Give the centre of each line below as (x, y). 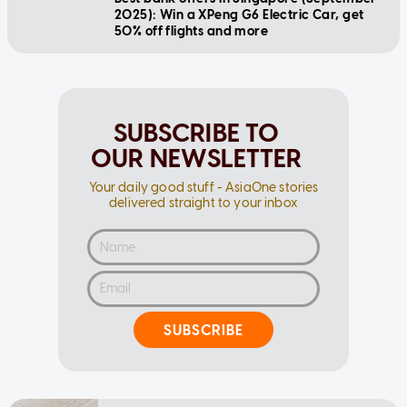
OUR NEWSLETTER (196, 159)
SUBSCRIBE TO (196, 133)
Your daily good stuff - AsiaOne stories (203, 188)
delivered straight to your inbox (203, 203)
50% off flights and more (192, 32)
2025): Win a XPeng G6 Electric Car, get (239, 15)
